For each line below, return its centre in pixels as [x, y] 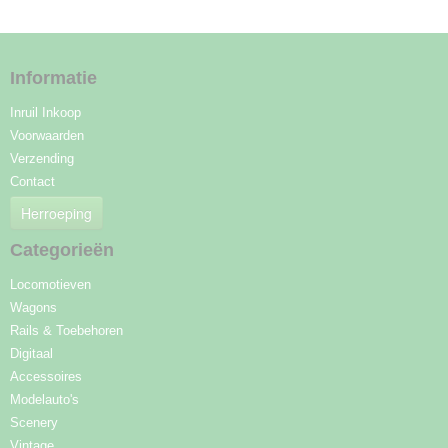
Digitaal [31, 353]
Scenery [34, 422]
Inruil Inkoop [45, 112]
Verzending [42, 158]
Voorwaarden [47, 135]
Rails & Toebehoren [66, 330]
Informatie [53, 78]
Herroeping [56, 213]
